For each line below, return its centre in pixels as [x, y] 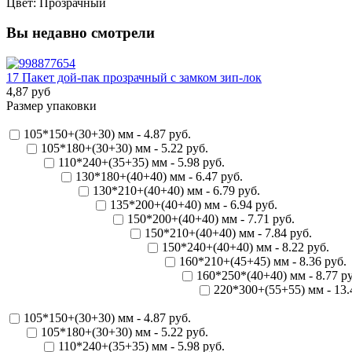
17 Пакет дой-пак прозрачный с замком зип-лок [134, 78]
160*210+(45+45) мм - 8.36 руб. [263, 262]
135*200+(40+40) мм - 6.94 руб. [194, 205]
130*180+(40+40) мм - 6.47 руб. [159, 177]
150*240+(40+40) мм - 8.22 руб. [246, 247]
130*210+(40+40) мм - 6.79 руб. [176, 191]
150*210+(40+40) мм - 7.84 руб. [228, 233]
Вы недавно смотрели [81, 33]
